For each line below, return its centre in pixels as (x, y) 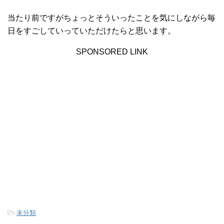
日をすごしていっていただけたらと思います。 (91, 31)
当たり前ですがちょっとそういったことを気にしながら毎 (111, 18)
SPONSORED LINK (112, 52)
